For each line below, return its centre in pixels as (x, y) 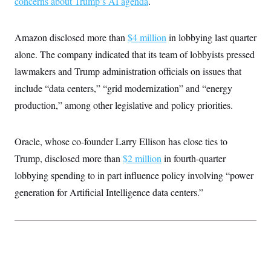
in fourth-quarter (194, 158)
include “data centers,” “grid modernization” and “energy (123, 88)
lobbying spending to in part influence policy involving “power (134, 175)
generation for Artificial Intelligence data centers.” (109, 192)
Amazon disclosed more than (71, 37)
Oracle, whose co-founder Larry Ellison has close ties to (121, 141)
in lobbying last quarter (211, 37)
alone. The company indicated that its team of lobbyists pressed (135, 54)
